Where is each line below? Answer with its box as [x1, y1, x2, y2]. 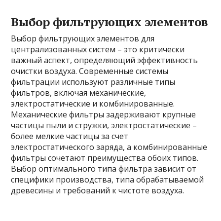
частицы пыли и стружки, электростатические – [11, 119, 197, 131]
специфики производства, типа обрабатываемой [11, 174, 204, 185]
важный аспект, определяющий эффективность [11, 54, 198, 66]
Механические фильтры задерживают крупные [11, 109, 196, 120]
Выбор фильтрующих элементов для [11, 33, 155, 44]
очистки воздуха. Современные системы [11, 65, 169, 76]
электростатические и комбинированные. [11, 98, 175, 109]
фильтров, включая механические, [11, 87, 147, 98]
